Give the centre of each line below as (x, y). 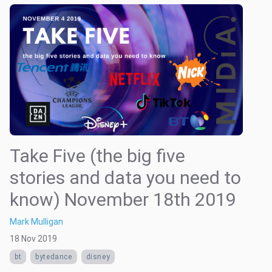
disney (98, 257)
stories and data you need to (125, 178)
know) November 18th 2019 (123, 199)
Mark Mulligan (36, 222)
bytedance (54, 257)
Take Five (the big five (97, 156)
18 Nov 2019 (33, 239)
